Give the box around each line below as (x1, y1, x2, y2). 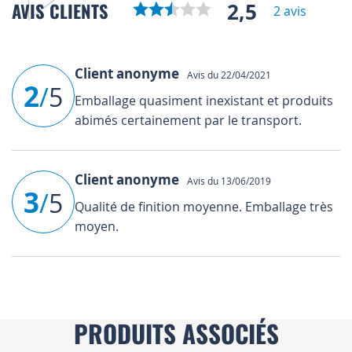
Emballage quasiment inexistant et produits (75, 91, 333, 109)
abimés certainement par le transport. (75, 111, 302, 129)
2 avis (273, 2, 306, 20)
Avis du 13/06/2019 (182, 174, 271, 187)
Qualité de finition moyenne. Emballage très (75, 197, 333, 215)
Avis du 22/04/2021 (182, 68, 271, 81)
